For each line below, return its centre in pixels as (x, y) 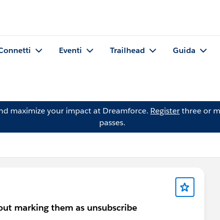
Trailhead (127, 51)
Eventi (70, 51)
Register (165, 111)
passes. (112, 123)
